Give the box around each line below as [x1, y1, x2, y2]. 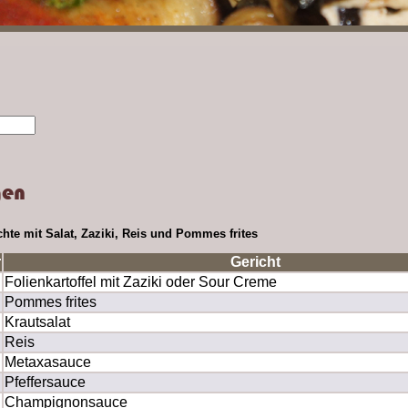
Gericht [229, 253, 280, 270]
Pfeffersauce [5, 373, 86, 390]
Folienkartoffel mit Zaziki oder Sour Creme [5, 273, 277, 290]
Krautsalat [5, 313, 70, 330]
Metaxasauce [5, 353, 91, 370]
